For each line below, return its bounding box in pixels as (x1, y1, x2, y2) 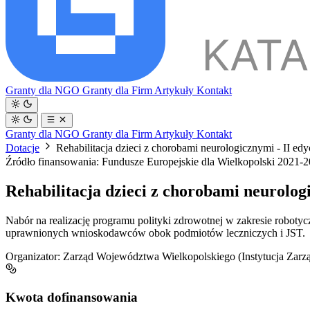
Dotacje (6, 141, 39, 154)
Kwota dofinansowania (6, 289, 138, 304)
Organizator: (6, 250, 60, 262)
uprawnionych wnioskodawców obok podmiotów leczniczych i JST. (6, 226, 305, 239)
